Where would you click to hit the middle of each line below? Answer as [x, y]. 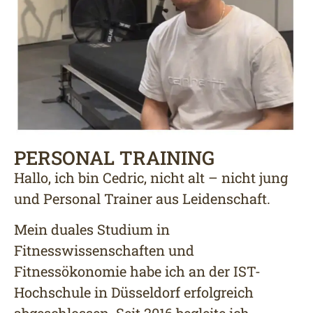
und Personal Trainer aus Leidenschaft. [142, 198]
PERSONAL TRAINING [114, 157]
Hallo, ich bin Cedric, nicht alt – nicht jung [151, 177]
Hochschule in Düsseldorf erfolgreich [134, 292]
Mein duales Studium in [92, 230]
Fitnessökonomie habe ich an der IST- [137, 271]
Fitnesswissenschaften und [104, 250]
